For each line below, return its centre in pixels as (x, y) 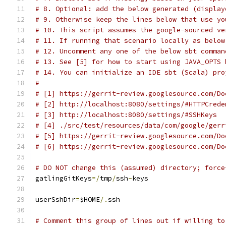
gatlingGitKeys (64, 178)
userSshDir (55, 200)
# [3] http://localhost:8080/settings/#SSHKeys (126, 115)
